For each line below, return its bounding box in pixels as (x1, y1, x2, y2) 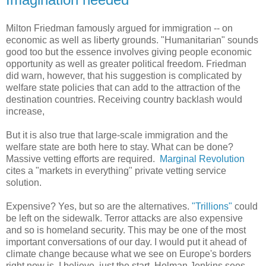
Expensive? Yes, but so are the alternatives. (6, 201, 192, 211)
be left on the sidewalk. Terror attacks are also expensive (6, 213, 243, 223)
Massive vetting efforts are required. (6, 153, 160, 164)
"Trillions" (192, 201, 235, 211)
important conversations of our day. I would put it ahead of (6, 236, 246, 247)
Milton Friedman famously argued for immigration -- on (6, 23, 233, 33)
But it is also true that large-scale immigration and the (6, 129, 228, 140)
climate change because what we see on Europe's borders (6, 248, 251, 259)
